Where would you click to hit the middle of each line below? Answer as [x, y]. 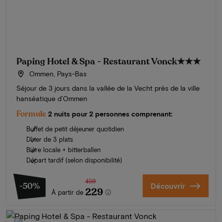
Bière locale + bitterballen [63, 150]
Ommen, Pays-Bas [57, 74]
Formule [31, 114]
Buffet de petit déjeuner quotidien [75, 129]
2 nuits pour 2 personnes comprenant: [110, 114]
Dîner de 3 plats [50, 139]
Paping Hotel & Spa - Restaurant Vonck [97, 62]
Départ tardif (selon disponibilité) [74, 160]
